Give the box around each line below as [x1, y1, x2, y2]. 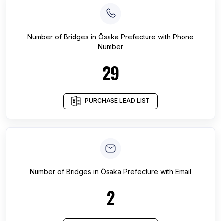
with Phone [156, 33, 194, 41]
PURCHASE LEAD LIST [85, 97, 150, 105]
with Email [158, 167, 191, 176]
